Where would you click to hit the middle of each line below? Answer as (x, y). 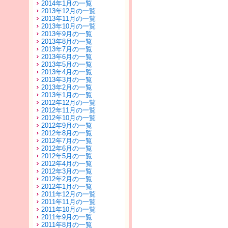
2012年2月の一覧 (67, 179)
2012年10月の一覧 (68, 118)
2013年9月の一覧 (67, 34)
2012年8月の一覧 (67, 133)
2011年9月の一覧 (67, 217)
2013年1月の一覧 (67, 95)
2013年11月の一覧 (68, 19)
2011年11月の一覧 (68, 202)
